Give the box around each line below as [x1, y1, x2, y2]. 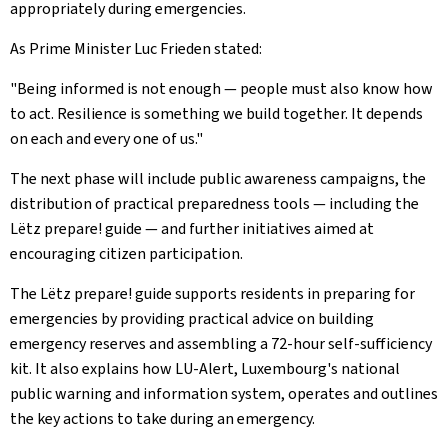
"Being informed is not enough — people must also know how [10, 78, 433, 99]
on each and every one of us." [10, 128, 203, 149]
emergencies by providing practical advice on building [10, 308, 374, 329]
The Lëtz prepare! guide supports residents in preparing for [10, 283, 415, 304]
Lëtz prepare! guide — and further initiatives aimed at [10, 218, 374, 239]
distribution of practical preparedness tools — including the [10, 193, 419, 214]
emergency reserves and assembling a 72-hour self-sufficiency [10, 333, 432, 354]
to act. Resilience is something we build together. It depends [10, 103, 423, 124]
